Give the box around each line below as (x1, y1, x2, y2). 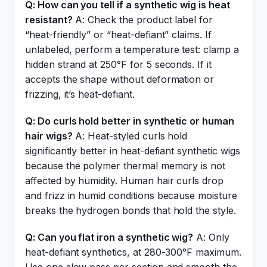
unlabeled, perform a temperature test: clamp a (25, 44, 239, 55)
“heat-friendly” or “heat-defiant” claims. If (25, 29, 212, 41)
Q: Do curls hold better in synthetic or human (25, 115, 234, 127)
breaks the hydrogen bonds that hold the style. (25, 204, 236, 216)
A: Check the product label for (72, 14, 213, 26)
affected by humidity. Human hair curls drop (25, 175, 223, 187)
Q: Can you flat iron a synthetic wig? (25, 231, 194, 243)
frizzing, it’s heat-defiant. (25, 88, 135, 100)
